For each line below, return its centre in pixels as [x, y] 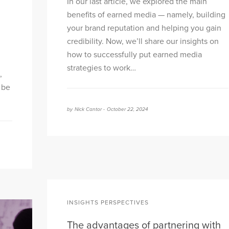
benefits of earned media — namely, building [146, 15]
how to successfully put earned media [134, 55]
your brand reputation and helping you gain [144, 28]
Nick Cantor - [90, 110]
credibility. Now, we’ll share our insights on [143, 42]
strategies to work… [101, 68]
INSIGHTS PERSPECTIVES [108, 203]
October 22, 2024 [128, 110]
